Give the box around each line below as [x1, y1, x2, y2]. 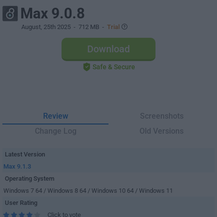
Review [43, 111, 68, 121]
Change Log [34, 126, 77, 136]
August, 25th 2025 [21, 23, 71, 31]
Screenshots [139, 111, 184, 121]
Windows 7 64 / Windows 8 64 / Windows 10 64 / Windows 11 [3, 187, 173, 194]
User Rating [5, 199, 37, 206]
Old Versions [139, 126, 184, 136]
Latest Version [5, 151, 45, 158]
